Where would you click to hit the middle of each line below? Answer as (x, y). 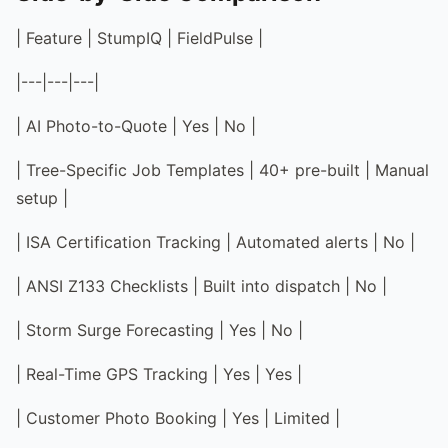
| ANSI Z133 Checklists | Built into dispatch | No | (201, 285)
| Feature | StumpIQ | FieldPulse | (139, 37)
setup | (42, 197)
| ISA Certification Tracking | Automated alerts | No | (215, 241)
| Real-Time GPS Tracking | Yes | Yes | (159, 373)
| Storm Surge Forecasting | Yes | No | (159, 329)
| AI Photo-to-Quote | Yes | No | (136, 125)
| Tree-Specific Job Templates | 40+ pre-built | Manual (222, 169)
